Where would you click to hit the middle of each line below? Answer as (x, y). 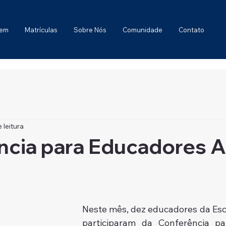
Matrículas (41, 30)
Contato (192, 30)
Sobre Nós (90, 30)
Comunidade (143, 30)
